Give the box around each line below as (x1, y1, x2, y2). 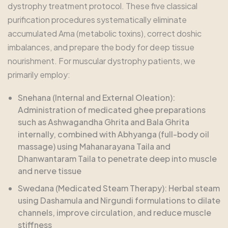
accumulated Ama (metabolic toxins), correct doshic (8, 27, 202, 39)
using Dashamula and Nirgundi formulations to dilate (18, 194, 220, 206)
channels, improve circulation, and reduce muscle (18, 207, 211, 218)
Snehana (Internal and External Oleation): (18, 92, 175, 103)
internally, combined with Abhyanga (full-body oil (18, 128, 209, 139)
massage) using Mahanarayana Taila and (18, 140, 170, 152)
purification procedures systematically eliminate (8, 14, 187, 25)
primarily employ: (8, 69, 70, 80)
